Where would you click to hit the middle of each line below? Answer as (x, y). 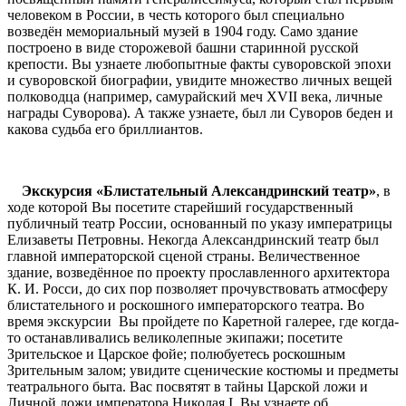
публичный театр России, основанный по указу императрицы (200, 224)
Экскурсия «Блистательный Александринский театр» (199, 191)
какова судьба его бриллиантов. (105, 130)
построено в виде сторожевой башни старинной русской (183, 48)
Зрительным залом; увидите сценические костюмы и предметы (203, 371)
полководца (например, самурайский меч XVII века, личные (195, 97)
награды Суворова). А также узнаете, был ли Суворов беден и (200, 113)
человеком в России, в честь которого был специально (176, 15)
